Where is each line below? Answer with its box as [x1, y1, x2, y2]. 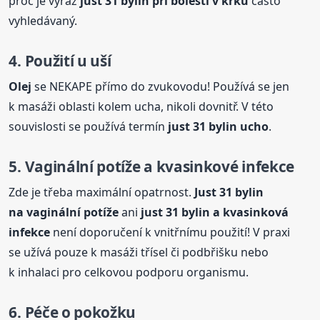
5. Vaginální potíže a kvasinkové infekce [9, 156, 294, 176]
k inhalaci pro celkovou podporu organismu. [9, 264, 249, 281]
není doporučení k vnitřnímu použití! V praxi [50, 224, 291, 241]
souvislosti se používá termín [9, 118, 169, 134]
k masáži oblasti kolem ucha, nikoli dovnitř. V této [9, 98, 274, 114]
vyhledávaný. [9, 12, 78, 29]
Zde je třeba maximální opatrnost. [9, 184, 195, 201]
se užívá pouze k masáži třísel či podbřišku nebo [9, 244, 269, 261]
